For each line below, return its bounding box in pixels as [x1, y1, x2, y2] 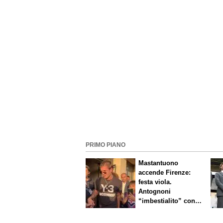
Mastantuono [138, 159, 179, 167]
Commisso [138, 206, 172, 214]
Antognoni [138, 187, 171, 195]
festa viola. [138, 178, 172, 186]
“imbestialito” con [138, 197, 196, 205]
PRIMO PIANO [86, 141, 125, 148]
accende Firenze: [138, 168, 191, 176]
